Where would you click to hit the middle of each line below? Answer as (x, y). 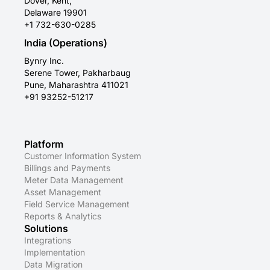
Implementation (55, 253)
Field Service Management (77, 204)
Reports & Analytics (63, 216)
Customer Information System (83, 156)
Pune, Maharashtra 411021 (76, 85)
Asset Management (63, 192)
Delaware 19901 (55, 13)
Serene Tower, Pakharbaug (77, 73)
